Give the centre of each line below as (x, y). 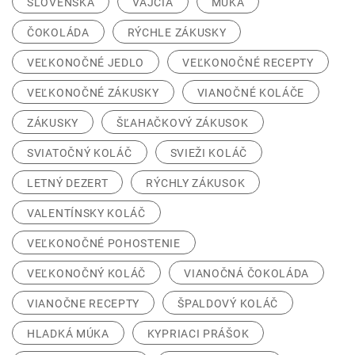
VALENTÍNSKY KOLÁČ (86, 214)
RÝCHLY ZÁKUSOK (196, 183)
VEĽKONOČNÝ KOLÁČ (87, 274)
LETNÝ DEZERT (68, 183)
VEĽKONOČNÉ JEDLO (86, 63)
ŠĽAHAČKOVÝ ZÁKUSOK (182, 123)
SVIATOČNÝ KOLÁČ (80, 153)
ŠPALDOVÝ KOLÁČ (228, 304)
